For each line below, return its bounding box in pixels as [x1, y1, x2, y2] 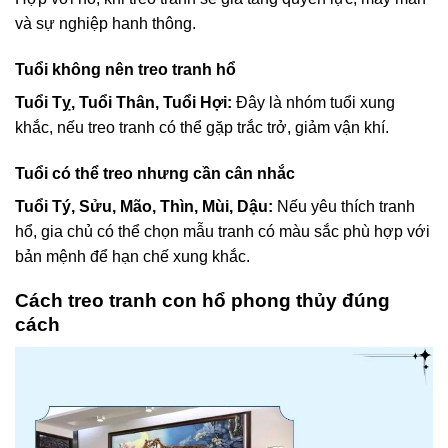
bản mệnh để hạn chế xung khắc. [15, 247, 250, 265]
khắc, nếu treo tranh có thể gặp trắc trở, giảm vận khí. [15, 118, 389, 136]
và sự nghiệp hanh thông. [15, 15, 196, 33]
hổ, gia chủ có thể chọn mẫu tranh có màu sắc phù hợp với [15, 222, 430, 240]
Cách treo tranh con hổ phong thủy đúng [15, 290, 390, 312]
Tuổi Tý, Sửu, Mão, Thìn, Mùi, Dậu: [15, 197, 273, 215]
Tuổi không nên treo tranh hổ [15, 60, 236, 78]
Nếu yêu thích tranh [273, 197, 415, 215]
